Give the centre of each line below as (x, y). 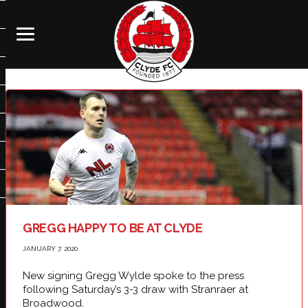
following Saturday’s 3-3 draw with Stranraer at (135, 289)
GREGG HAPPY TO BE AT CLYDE (113, 228)
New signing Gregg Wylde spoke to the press (133, 275)
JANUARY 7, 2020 (50, 248)
